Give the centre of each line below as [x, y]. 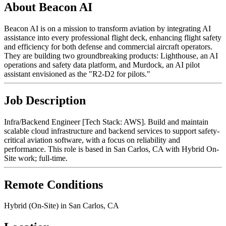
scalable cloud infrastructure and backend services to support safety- [112, 131]
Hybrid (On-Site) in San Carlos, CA [62, 206]
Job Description [45, 100]
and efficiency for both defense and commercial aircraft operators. [108, 46]
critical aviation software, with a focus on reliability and [92, 140]
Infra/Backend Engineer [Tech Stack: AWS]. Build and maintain [106, 122]
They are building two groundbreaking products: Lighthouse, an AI [111, 55]
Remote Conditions [53, 184]
